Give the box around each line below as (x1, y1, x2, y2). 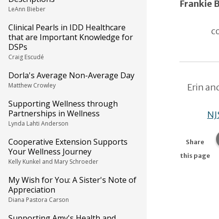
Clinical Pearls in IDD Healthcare (8, 22, 126, 33)
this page (179, 152, 210, 159)
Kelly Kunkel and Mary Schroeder (8, 157, 98, 166)
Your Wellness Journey (8, 146, 91, 157)
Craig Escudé (8, 53, 44, 61)
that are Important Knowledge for (8, 32, 133, 43)
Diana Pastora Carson (8, 196, 69, 204)
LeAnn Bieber (8, 5, 45, 13)
